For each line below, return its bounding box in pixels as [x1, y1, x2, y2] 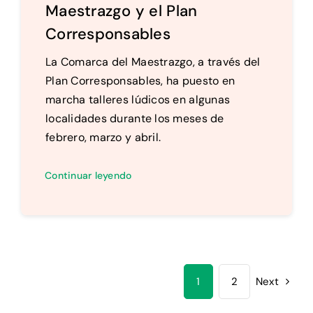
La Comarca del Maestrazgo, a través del [45, 54, 261, 69]
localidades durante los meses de [45, 110, 224, 126]
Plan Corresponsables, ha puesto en [45, 73, 235, 88]
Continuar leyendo [44, 168, 132, 182]
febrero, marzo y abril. [45, 129, 161, 145]
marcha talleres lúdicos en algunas [45, 92, 231, 107]
